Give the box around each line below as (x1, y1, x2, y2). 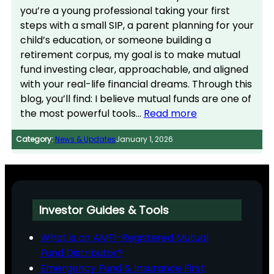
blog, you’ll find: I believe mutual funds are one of (20, 91, 251, 106)
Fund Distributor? (40, 245, 123, 260)
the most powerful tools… (20, 106, 144, 120)
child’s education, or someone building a (20, 32, 211, 47)
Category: (15, 133, 53, 144)
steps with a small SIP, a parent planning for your (20, 18, 254, 32)
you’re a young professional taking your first (20, 3, 230, 18)
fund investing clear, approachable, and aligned (20, 62, 248, 76)
